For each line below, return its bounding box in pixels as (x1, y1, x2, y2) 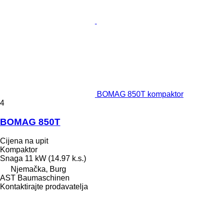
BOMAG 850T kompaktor (97, 90, 183, 99)
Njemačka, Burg (11, 164, 66, 173)
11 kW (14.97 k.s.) (25, 154, 86, 163)
